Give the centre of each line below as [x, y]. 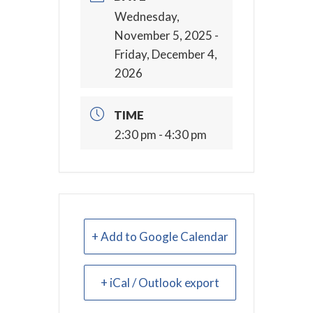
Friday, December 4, [166, 54]
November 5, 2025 [163, 35]
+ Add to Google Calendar [160, 237]
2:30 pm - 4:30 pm [161, 135]
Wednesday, [147, 16]
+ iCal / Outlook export [160, 283]
